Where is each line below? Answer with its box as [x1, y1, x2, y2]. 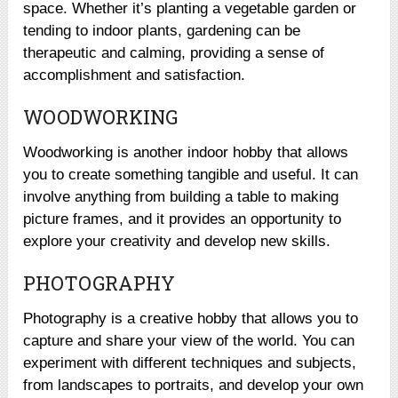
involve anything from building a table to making [23, 187, 339, 205]
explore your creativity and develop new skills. [23, 232, 331, 250]
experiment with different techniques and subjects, [23, 354, 357, 371]
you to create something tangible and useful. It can [23, 165, 359, 183]
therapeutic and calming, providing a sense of [23, 44, 325, 61]
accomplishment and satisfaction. [23, 66, 246, 84]
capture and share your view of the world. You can [23, 331, 355, 349]
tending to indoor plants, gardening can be [23, 21, 301, 39]
